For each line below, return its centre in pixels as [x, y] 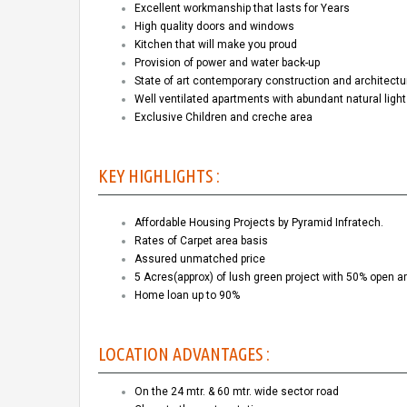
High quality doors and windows [214, 26]
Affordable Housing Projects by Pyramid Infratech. [259, 222]
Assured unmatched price [200, 258]
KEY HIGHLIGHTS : [159, 175]
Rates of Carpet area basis [201, 240]
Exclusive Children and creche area [223, 117]
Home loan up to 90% [187, 295]
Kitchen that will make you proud [216, 44]
